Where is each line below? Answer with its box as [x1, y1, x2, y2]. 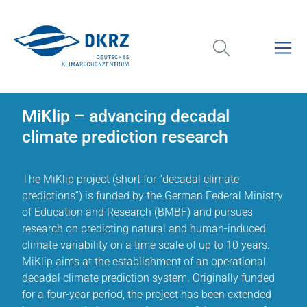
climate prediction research [22, 127, 228, 147]
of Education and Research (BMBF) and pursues [22, 206, 253, 219]
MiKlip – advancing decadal [22, 106, 230, 126]
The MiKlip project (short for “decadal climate [22, 173, 239, 186]
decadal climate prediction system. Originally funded [22, 271, 275, 284]
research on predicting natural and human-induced [22, 222, 266, 235]
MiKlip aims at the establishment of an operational [22, 255, 266, 268]
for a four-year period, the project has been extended [22, 288, 271, 301]
